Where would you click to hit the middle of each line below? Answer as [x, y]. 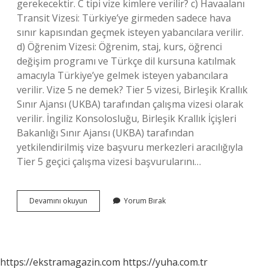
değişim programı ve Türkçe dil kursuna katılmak [126, 61]
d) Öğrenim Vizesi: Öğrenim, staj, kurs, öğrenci [119, 47]
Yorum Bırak [145, 201]
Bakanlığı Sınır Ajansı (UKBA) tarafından [105, 133]
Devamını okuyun [58, 201]
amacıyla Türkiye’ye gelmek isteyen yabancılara [122, 75]
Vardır [97, 243]
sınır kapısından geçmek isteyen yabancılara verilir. [130, 32]
